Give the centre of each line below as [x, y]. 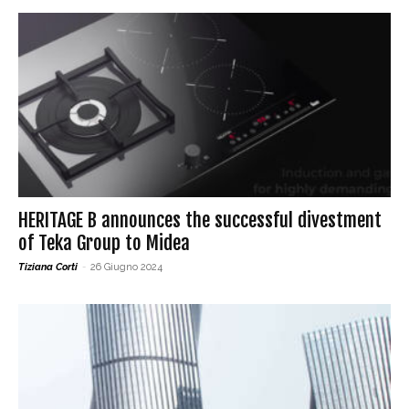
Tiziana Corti [48, 267]
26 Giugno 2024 [126, 267]
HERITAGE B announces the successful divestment [200, 220]
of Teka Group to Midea [104, 242]
